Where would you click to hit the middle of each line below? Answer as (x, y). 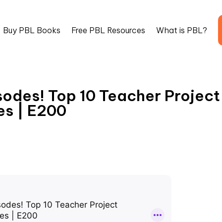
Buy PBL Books (32, 30)
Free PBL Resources (108, 30)
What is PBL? (182, 30)
